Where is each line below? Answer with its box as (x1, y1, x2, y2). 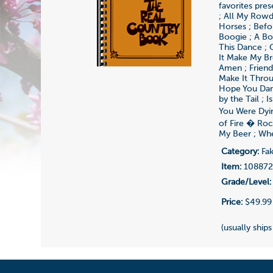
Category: (221, 147, 260, 156)
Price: (221, 197, 243, 207)
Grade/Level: (221, 177, 272, 186)
